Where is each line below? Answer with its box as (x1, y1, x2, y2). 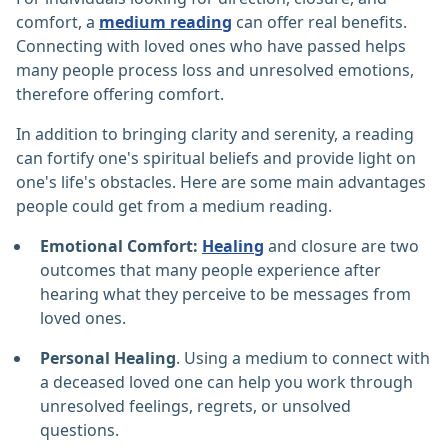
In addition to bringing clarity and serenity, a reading (16, 123, 414, 146)
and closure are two (264, 235, 419, 258)
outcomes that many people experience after (40, 259, 381, 282)
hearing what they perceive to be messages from (40, 283, 411, 306)
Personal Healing (40, 347, 176, 370)
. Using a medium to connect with (176, 347, 430, 370)
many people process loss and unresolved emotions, (16, 59, 414, 82)
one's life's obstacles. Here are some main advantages (16, 171, 426, 194)
